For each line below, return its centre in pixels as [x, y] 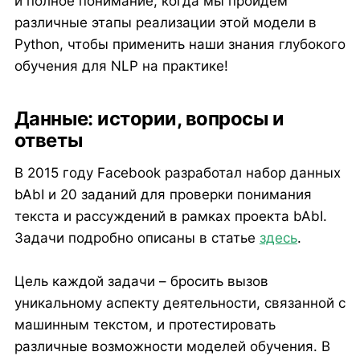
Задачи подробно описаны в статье [137, 238]
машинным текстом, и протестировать [145, 325]
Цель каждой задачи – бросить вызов [141, 282]
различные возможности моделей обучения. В [172, 347]
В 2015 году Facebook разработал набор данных [177, 173]
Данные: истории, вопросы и [149, 119]
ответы [48, 141]
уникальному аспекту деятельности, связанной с [180, 303]
